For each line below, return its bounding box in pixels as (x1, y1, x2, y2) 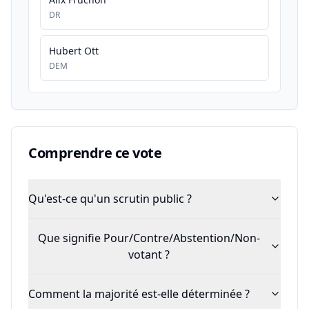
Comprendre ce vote (28, 143, 161, 162)
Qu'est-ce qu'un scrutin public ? (28, 191, 192, 206)
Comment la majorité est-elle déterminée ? (28, 286, 250, 301)
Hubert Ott (49, 44, 99, 57)
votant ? (128, 247, 170, 262)
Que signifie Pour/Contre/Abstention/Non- (38, 230, 260, 246)
